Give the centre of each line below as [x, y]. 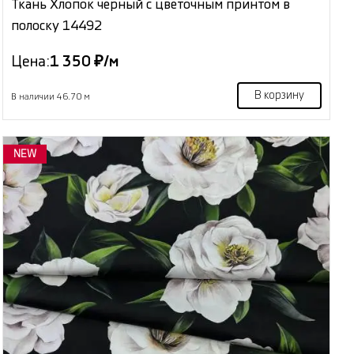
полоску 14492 [57, 26]
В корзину [279, 96]
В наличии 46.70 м [51, 97]
